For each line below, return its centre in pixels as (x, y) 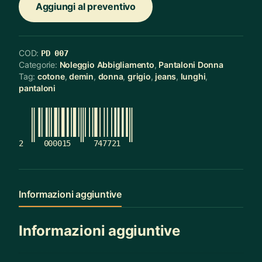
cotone (51, 76)
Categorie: (39, 64)
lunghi (193, 76)
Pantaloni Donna (191, 64)
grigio (139, 76)
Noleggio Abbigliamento (107, 64)
